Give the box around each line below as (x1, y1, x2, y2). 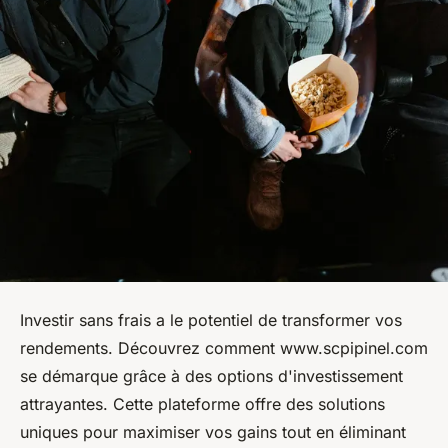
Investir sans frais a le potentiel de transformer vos (20, 309, 402, 330)
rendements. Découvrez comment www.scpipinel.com (20, 337, 428, 358)
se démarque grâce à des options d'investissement (20, 365, 403, 386)
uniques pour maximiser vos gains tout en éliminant (20, 421, 406, 442)
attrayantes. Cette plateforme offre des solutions (20, 393, 385, 414)
